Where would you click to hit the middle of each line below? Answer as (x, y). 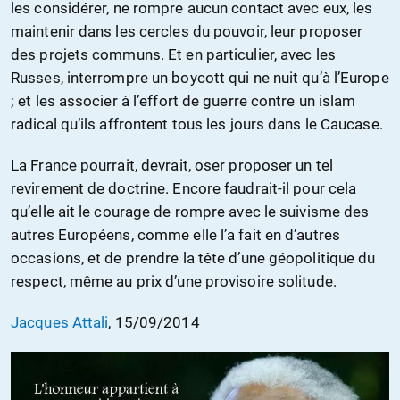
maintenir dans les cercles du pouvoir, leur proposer (187, 32)
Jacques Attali (60, 323)
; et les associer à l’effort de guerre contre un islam (183, 101)
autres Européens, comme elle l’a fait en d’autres (175, 235)
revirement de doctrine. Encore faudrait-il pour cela (184, 189)
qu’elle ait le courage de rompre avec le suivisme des (190, 212)
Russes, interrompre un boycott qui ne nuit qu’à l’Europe (200, 78)
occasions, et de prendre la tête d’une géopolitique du (193, 258)
